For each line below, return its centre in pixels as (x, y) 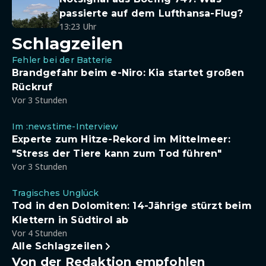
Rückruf (32, 87)
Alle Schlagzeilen (58, 246)
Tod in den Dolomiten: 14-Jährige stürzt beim (132, 206)
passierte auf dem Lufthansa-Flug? (151, 13)
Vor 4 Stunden (39, 233)
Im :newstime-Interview (65, 126)
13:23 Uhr (78, 26)
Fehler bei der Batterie (62, 60)
